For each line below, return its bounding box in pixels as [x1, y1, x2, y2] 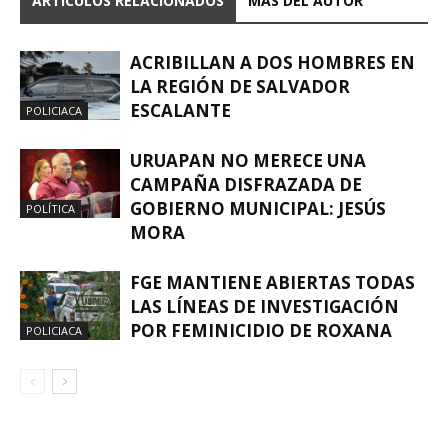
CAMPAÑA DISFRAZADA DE [130, 172, 362, 196]
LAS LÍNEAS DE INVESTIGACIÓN [130, 294, 399, 318]
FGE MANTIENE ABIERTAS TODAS [130, 270, 415, 294]
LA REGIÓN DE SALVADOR [130, 74, 350, 98]
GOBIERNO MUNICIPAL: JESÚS [130, 196, 386, 220]
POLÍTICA [26, 200, 75, 216]
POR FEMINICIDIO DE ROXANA [130, 318, 392, 342]
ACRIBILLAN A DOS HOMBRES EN [130, 50, 415, 74]
